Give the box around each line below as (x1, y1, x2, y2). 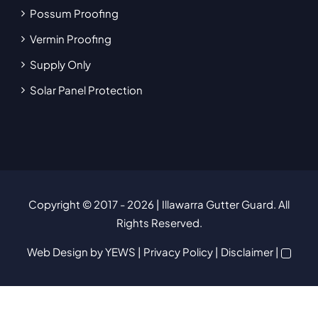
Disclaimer (221, 245, 273, 259)
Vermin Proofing (29, 32, 111, 46)
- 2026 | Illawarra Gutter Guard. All (120, 197, 290, 212)
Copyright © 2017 (28, 197, 120, 212)
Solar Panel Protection (29, 83, 143, 97)
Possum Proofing (29, 6, 119, 21)
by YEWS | (88, 245, 143, 259)
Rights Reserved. (116, 216, 202, 230)
